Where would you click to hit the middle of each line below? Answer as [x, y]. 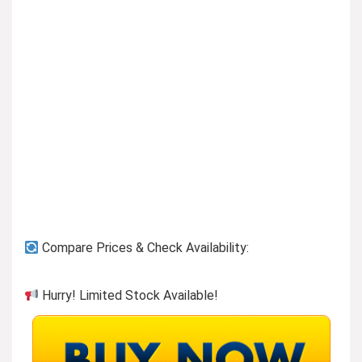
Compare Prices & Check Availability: [144, 248]
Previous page [65, 223]
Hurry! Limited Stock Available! [129, 296]
